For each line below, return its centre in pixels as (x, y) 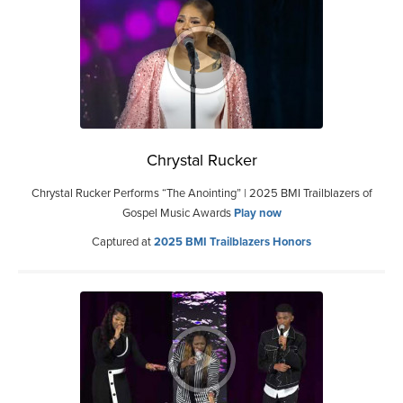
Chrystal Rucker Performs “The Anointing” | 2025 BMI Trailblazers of (201, 193)
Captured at (123, 242)
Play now (257, 213)
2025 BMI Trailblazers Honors (233, 242)
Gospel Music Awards (178, 213)
